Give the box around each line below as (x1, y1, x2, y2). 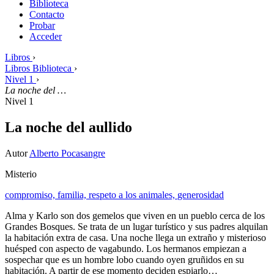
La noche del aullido (5, 119, 132, 135)
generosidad (177, 189, 224, 200)
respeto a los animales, (89, 189, 177, 200)
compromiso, (5, 189, 57, 200)
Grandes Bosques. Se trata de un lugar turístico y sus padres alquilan (5, 221, 268, 232)
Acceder (29, 31, 62, 42)
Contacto (29, 9, 64, 20)
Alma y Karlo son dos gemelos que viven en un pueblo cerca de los (5, 210, 265, 221)
